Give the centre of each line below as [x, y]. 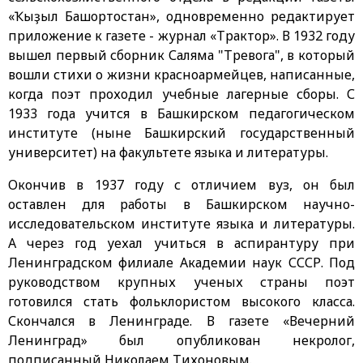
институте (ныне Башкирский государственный [181, 132]
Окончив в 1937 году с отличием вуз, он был [181, 184]
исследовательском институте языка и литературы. [181, 223]
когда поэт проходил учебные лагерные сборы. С [181, 94]
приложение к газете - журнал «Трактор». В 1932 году [181, 35]
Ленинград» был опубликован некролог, [181, 340]
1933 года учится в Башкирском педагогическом [181, 113]
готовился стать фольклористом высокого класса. [181, 301]
